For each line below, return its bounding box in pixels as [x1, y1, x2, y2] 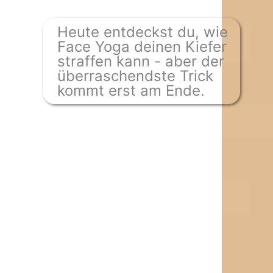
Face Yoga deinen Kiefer [57, 38, 227, 55]
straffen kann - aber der [57, 52, 224, 70]
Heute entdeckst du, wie [57, 23, 228, 41]
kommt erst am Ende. [57, 82, 205, 99]
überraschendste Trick [57, 67, 213, 85]
